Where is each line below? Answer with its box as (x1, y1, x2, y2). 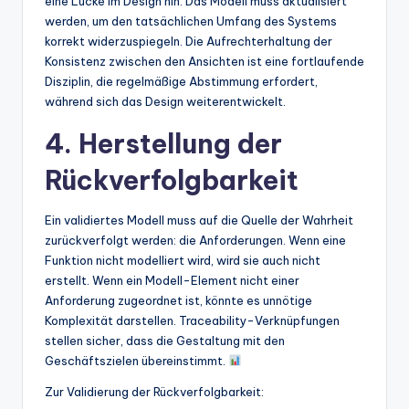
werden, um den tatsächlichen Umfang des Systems (45, 13, 337, 28)
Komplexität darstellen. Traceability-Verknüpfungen (45, 312, 340, 328)
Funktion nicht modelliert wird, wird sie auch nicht (45, 252, 320, 267)
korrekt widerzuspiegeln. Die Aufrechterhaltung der (45, 33, 332, 48)
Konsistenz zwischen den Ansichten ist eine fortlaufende (45, 53, 364, 68)
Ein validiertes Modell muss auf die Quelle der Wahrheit (45, 212, 353, 227)
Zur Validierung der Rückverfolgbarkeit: (45, 383, 264, 399)
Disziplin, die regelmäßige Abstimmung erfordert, (45, 73, 318, 89)
